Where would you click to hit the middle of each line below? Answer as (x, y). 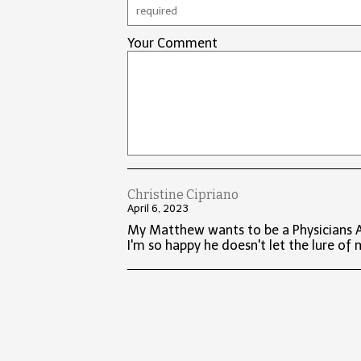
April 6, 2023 (158, 209)
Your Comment (173, 44)
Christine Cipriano (183, 195)
